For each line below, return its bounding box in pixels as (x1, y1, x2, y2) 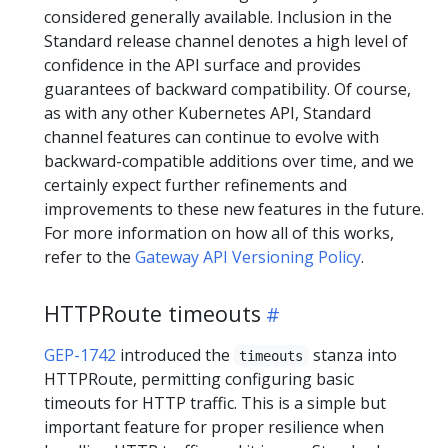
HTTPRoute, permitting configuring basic (44, 367, 354, 390)
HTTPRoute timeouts (44, 298, 261, 328)
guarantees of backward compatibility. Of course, (44, 77, 411, 100)
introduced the (116, 343, 234, 366)
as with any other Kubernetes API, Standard (44, 101, 371, 124)
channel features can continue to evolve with (44, 125, 379, 148)
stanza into (308, 343, 397, 366)
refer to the (44, 245, 135, 268)
